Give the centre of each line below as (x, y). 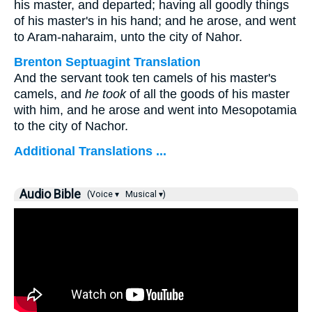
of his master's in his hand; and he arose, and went (155, 21)
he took (106, 94)
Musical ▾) (145, 194)
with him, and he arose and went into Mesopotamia (155, 110)
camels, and (49, 94)
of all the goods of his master (208, 94)
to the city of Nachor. (71, 126)
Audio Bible (50, 194)
